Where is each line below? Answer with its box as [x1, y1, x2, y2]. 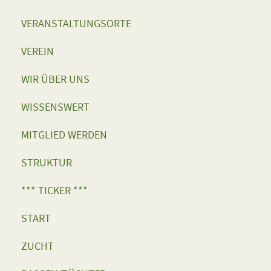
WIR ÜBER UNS [21, 73, 90, 86]
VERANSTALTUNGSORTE [21, 17, 131, 30]
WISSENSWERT [21, 100, 90, 114]
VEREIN [21, 45, 54, 58]
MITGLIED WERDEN [21, 128, 107, 142]
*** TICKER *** [21, 184, 88, 197]
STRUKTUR [21, 156, 72, 169]
